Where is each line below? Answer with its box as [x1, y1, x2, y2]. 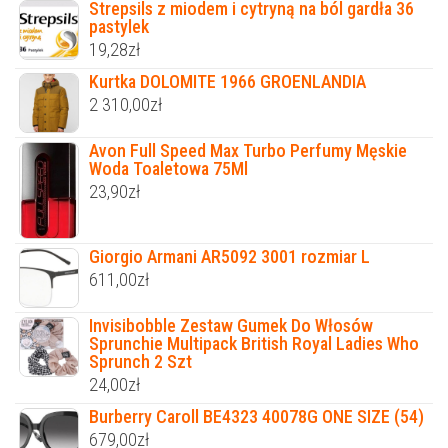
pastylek [89, 16, 149, 38]
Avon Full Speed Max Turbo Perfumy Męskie [89, 140, 407, 162]
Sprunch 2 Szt [89, 350, 192, 372]
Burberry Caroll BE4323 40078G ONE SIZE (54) [89, 405, 424, 427]
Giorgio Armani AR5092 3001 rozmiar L [89, 245, 370, 267]
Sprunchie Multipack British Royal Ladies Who [89, 332, 419, 354]
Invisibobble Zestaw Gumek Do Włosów [89, 314, 373, 336]
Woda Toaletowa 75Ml [89, 158, 248, 180]
